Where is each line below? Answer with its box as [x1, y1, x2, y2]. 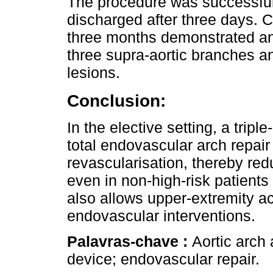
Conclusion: [67, 90, 166, 110]
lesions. [67, 63, 120, 81]
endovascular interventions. [67, 207, 255, 224]
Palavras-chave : [67, 232, 192, 250]
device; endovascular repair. [67, 250, 260, 268]
